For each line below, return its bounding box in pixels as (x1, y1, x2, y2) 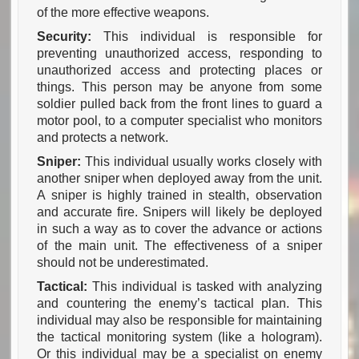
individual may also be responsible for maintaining (37, 313, 322, 328)
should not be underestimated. (37, 256, 209, 270)
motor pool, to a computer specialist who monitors (37, 114, 322, 128)
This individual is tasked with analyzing (92, 280, 322, 294)
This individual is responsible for (103, 30, 322, 44)
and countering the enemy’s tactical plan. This (37, 296, 322, 311)
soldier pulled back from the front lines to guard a (37, 97, 322, 111)
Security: (37, 30, 104, 44)
